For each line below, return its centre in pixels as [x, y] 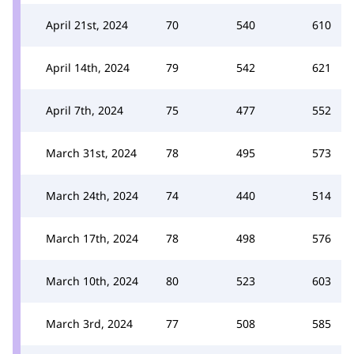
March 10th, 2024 [92, 281]
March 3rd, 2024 [89, 324]
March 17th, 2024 [92, 238]
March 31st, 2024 [91, 153]
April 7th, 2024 [85, 110]
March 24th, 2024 [92, 196]
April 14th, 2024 [88, 68]
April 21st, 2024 [87, 25]
